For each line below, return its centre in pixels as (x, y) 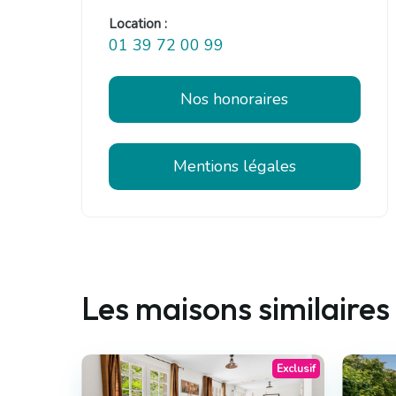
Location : (138, 24)
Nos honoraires (235, 99)
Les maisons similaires (236, 308)
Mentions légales (234, 166)
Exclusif (296, 369)
